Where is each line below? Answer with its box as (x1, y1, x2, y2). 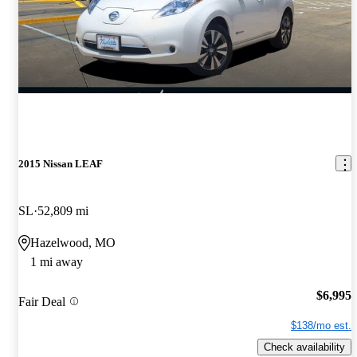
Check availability (264, 341, 345, 354)
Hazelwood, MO (30, 235, 116, 249)
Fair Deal (18, 294, 65, 308)
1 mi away (30, 254, 83, 269)
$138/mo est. (291, 320, 351, 332)
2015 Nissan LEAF (18, 157, 103, 170)
